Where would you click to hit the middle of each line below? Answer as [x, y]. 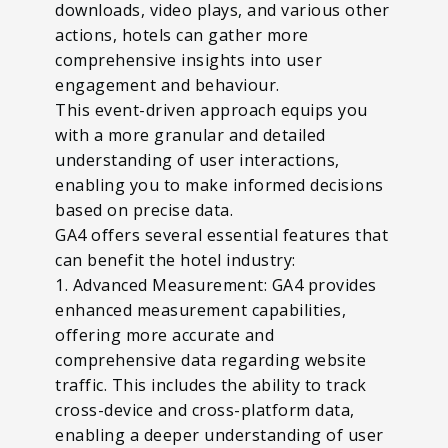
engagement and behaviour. [169, 84]
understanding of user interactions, [197, 159]
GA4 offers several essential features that [221, 234]
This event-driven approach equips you [211, 109]
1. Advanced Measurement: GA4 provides [216, 284]
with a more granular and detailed [190, 134]
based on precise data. [146, 209]
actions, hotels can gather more [182, 34]
